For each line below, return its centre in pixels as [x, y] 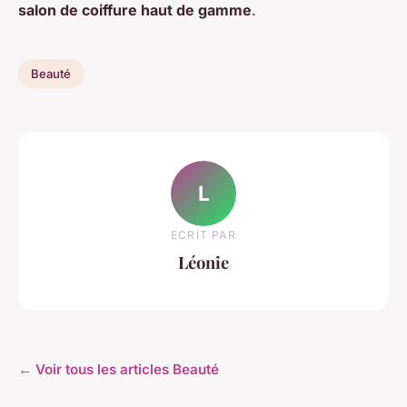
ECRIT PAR [203, 234]
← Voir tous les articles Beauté [119, 370]
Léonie [203, 262]
